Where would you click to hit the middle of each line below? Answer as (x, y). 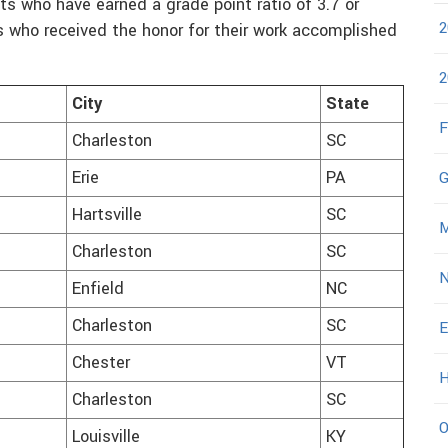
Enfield (98, 289)
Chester (101, 363)
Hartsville (107, 215)
